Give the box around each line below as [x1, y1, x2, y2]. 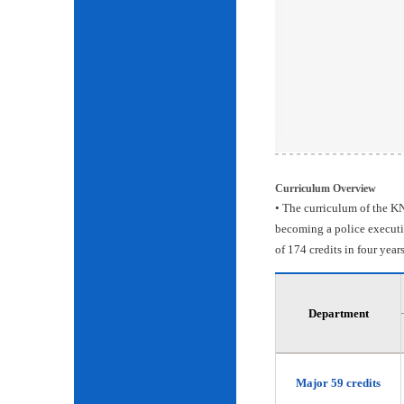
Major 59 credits [296, 376, 381, 390]
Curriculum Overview [275, 182, 376, 195]
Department [308, 307, 369, 320]
